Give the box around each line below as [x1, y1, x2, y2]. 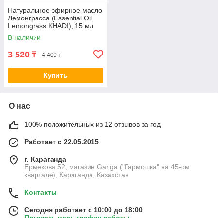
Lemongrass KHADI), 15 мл [8, 22, 93, 30]
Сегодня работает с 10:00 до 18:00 [24, 206, 143, 214]
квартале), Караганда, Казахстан [24, 171, 129, 179]
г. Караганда [24, 155, 66, 163]
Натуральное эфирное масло [8, 6, 102, 15]
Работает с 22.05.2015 [24, 138, 99, 146]
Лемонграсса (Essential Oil [8, 14, 92, 22]
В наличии [8, 34, 41, 42]
